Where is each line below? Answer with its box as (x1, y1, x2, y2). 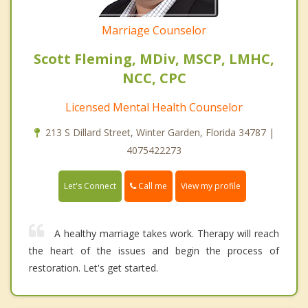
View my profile (181, 179, 241, 192)
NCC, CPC (122, 68, 186, 87)
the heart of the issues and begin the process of (29, 243, 279, 257)
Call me (136, 179, 167, 192)
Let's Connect (64, 179, 116, 192)
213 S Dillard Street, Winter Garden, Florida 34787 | (45, 125, 274, 139)
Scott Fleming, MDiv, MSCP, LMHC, (34, 49, 274, 68)
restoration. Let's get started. (29, 261, 158, 274)
